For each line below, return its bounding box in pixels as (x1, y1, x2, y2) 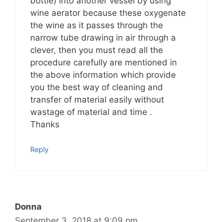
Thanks (30, 119, 59, 129)
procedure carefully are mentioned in (30, 57, 177, 67)
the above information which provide (30, 69, 176, 80)
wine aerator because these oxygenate (30, 7, 186, 18)
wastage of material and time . (30, 107, 152, 117)
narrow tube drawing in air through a (30, 32, 176, 43)
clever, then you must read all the (30, 45, 163, 55)
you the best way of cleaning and (30, 82, 163, 92)
